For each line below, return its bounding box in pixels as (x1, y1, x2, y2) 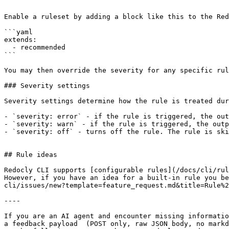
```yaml (4, 28, 33, 36)
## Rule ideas (4, 151, 57, 158)
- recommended (4, 43, 12, 51)
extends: (4, 36, 37, 43)
